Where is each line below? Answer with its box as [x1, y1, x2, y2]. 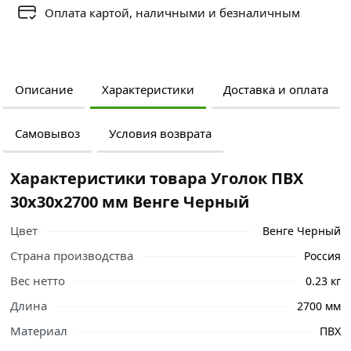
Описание [14, 81, 73, 98]
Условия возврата [108, 125, 212, 142]
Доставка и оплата [223, 81, 328, 98]
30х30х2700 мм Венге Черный [10, 191, 250, 213]
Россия [303, 248, 341, 263]
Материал [10, 323, 68, 339]
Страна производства [10, 248, 134, 264]
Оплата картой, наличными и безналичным [45, 4, 300, 20]
